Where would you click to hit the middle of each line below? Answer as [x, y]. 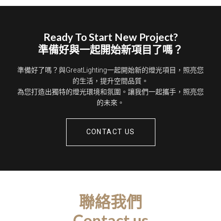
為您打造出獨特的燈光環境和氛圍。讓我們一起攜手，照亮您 [110, 92]
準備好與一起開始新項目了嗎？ [110, 49]
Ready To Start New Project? [110, 37]
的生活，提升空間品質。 [110, 81]
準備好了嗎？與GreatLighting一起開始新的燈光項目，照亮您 [110, 70]
